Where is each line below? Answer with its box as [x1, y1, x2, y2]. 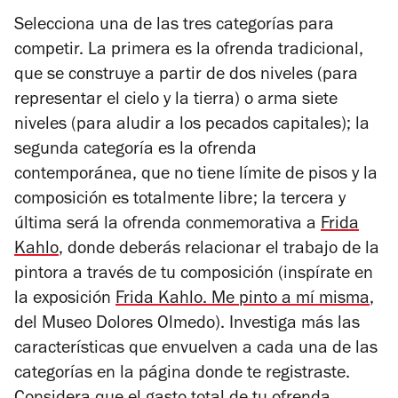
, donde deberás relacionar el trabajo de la [59, 241, 379, 259]
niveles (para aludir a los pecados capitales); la [14, 116, 370, 135]
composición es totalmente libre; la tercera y [14, 191, 346, 210]
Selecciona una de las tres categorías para [14, 17, 334, 36]
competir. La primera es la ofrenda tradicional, [14, 42, 363, 60]
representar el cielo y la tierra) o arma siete [14, 92, 338, 110]
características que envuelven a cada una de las [14, 340, 378, 359]
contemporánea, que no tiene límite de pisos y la [14, 166, 378, 185]
